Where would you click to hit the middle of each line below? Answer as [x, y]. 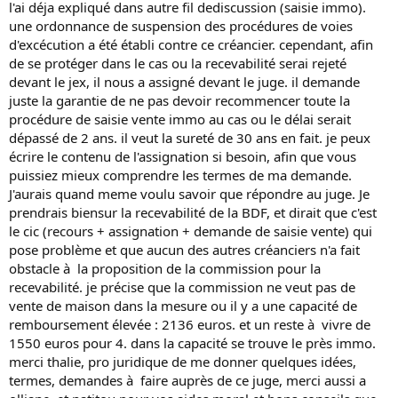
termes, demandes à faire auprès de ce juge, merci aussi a [187, 380]
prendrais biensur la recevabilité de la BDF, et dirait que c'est [193, 212]
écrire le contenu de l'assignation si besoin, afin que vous [183, 156]
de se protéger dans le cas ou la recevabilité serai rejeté [178, 63]
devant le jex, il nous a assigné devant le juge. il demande [184, 81]
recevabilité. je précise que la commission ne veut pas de [182, 287]
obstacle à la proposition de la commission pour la [165, 268]
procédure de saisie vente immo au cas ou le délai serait [180, 119]
